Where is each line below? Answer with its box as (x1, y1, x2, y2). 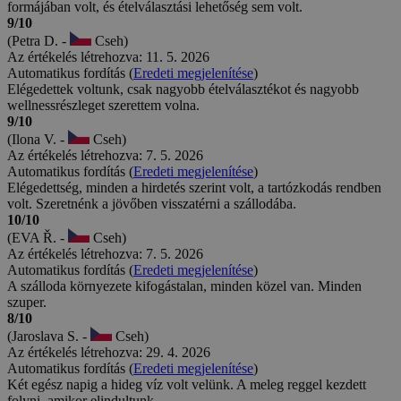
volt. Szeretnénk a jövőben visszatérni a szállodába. (7, 196, 296, 212)
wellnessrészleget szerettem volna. (7, 98, 200, 114)
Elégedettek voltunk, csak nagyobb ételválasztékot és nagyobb (7, 81, 359, 98)
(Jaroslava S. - (7, 328, 90, 345)
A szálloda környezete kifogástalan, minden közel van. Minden (7, 278, 362, 294)
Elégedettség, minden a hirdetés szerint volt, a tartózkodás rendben (7, 180, 381, 196)
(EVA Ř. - (7, 230, 68, 246)
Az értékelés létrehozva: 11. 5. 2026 (7, 49, 209, 65)
